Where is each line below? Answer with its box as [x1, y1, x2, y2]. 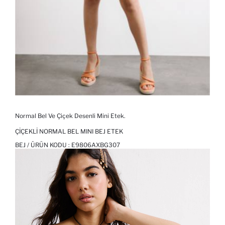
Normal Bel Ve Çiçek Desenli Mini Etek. [15, 112, 126, 120]
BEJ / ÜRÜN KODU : [15, 141, 71, 149]
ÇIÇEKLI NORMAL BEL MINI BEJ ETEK [15, 128, 123, 136]
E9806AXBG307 [71, 141, 120, 149]
